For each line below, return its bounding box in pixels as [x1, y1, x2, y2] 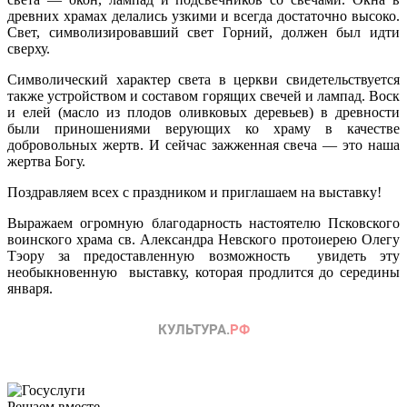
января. [7, 280, 53, 296]
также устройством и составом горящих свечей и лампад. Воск [7, 87, 400, 104]
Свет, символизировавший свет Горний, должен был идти [7, 24, 400, 40]
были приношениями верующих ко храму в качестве [7, 120, 400, 136]
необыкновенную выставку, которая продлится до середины [7, 263, 400, 280]
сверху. [7, 40, 50, 56]
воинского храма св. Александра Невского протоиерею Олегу [7, 231, 400, 247]
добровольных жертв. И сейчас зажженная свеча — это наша [7, 136, 400, 153]
